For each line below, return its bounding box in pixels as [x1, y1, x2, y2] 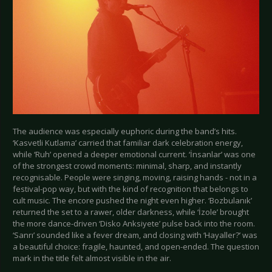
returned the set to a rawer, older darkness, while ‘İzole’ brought [13, 206, 249, 218]
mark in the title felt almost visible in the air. [13, 253, 171, 264]
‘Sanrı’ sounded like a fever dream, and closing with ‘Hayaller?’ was [13, 229, 257, 241]
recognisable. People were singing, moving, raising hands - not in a [13, 172, 257, 183]
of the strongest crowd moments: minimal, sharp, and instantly [13, 160, 242, 172]
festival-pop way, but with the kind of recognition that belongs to [13, 183, 248, 195]
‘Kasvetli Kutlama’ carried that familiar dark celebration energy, [13, 137, 243, 149]
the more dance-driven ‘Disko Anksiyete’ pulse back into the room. [13, 218, 255, 229]
